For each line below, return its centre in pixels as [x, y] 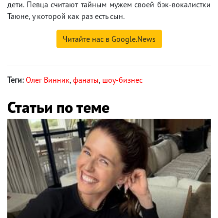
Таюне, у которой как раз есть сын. [66, 16]
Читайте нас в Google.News [109, 39]
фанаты [86, 80]
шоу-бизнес [122, 80]
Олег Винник [48, 80]
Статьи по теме [58, 107]
